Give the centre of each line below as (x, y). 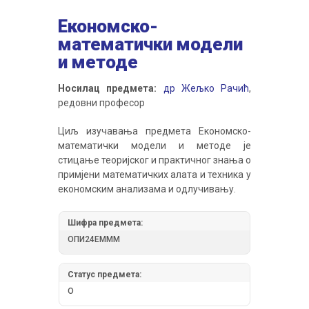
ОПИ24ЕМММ (94, 239)
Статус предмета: (104, 274)
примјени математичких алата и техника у (154, 174)
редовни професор (101, 102)
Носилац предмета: (108, 88)
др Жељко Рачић (206, 88)
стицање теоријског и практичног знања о (154, 160)
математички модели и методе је (154, 145)
